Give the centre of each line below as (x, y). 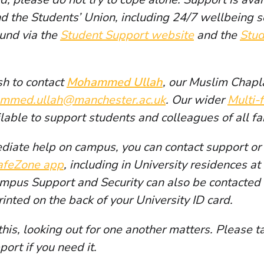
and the (217, 35)
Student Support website (127, 35)
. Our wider (197, 100)
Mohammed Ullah (115, 82)
